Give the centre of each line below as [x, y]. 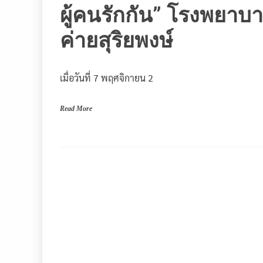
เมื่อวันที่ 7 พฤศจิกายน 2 [107, 77]
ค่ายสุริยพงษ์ [117, 40]
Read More [76, 108]
